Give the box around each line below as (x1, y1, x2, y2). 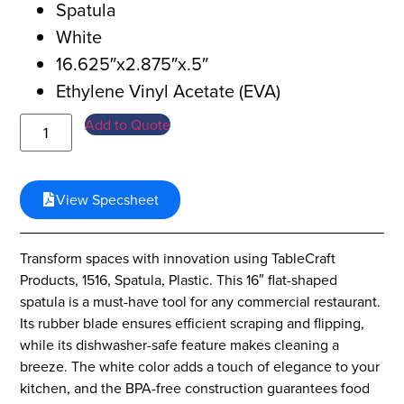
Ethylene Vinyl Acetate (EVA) (56, 77, 281, 104)
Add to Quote (85, 114, 171, 134)
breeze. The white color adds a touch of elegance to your (20, 355, 381, 376)
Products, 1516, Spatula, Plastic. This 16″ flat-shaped (20, 269, 338, 289)
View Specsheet (56, 188, 160, 209)
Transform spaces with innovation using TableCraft (20, 247, 336, 268)
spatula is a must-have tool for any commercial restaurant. (20, 290, 381, 311)
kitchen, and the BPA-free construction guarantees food (20, 377, 371, 398)
